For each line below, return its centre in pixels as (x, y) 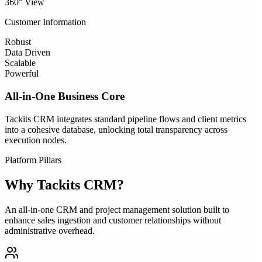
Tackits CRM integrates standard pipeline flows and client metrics (125, 119)
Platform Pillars (33, 160)
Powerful (22, 74)
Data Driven (27, 53)
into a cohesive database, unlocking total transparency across (116, 129)
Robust (18, 42)
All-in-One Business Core (65, 96)
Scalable (20, 63)
